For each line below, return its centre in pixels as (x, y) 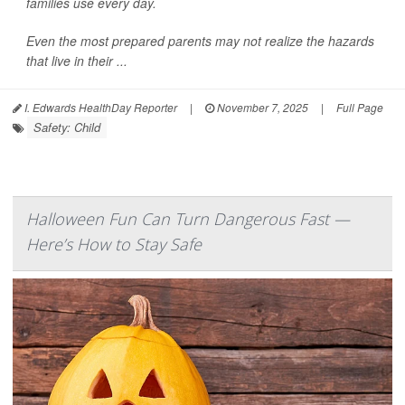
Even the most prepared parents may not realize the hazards (200, 41)
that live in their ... (77, 61)
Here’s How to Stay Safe (114, 245)
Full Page (360, 108)
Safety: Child (67, 127)
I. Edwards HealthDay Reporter (99, 108)
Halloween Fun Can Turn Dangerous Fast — (188, 219)
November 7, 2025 (261, 108)
